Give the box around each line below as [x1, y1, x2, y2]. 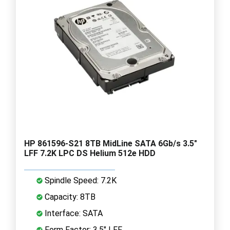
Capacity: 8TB [43, 191, 95, 202]
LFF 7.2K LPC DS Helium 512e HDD [24, 148, 156, 158]
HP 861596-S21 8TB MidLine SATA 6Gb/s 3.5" [24, 138, 197, 148]
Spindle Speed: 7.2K [43, 175, 117, 185]
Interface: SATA [43, 208, 103, 218]
